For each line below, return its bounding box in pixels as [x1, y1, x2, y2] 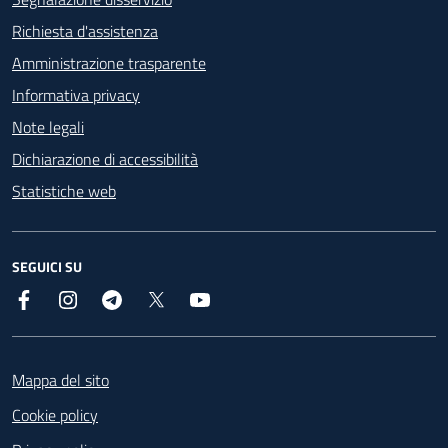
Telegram [123, 286, 183, 311]
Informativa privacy [12, 82, 140, 107]
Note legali [12, 114, 84, 139]
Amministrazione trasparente [12, 50, 206, 75]
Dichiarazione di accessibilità [12, 146, 198, 171]
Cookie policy [12, 403, 98, 428]
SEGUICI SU [12, 255, 82, 277]
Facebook [35, 286, 97, 311]
